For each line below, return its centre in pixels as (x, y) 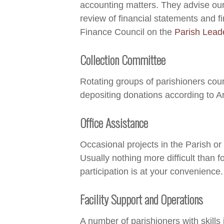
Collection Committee (123, 60)
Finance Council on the (127, 32)
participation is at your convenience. (151, 171)
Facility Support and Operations (141, 199)
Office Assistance (114, 123)
